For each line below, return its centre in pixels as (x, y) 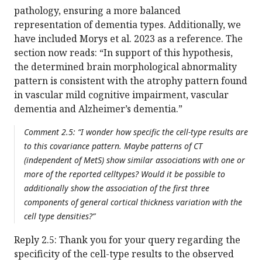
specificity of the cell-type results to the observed (124, 254)
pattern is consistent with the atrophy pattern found (131, 81)
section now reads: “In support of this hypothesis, (123, 53)
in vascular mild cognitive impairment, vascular (121, 95)
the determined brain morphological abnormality (125, 67)
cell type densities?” (60, 216)
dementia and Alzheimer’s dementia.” (98, 109)
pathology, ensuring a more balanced (97, 11)
